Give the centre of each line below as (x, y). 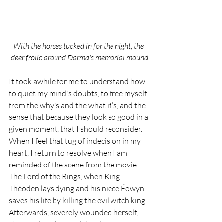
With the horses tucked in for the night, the (79, 46)
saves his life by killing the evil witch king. (79, 200)
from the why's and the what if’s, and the (78, 105)
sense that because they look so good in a (79, 117)
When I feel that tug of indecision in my (76, 141)
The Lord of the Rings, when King (65, 177)
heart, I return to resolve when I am (69, 153)
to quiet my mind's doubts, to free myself (79, 93)
